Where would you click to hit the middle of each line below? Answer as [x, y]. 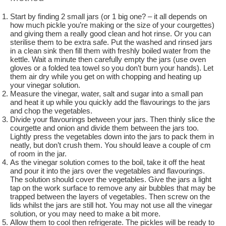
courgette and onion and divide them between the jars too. [104, 128]
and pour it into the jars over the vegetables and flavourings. [107, 171]
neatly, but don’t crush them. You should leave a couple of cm [110, 145]
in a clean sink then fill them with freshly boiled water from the [110, 51]
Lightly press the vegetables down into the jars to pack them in [112, 136]
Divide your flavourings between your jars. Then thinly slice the [112, 119]
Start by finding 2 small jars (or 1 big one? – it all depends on [108, 16]
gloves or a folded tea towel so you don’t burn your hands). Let [112, 68]
